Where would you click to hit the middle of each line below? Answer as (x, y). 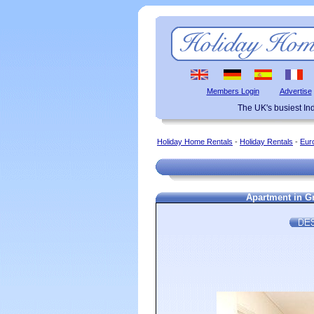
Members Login (233, 91)
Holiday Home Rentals (195, 142)
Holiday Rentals (266, 142)
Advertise (295, 91)
